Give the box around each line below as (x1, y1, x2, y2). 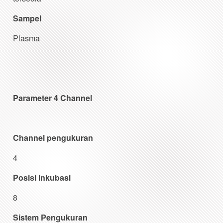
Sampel (13, 12, 42, 24)
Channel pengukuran (13, 131, 94, 143)
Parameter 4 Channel (13, 92, 93, 104)
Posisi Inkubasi (13, 171, 71, 183)
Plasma (13, 32, 40, 44)
